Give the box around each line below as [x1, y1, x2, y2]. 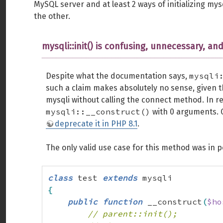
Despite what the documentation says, [46, 71, 189, 81]
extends [103, 173, 137, 183]
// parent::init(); [88, 209, 177, 219]
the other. [34, 11, 70, 21]
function [103, 197, 142, 207]
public [68, 197, 98, 207]
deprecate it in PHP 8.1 [55, 119, 137, 128]
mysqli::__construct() [46, 107, 150, 116]
